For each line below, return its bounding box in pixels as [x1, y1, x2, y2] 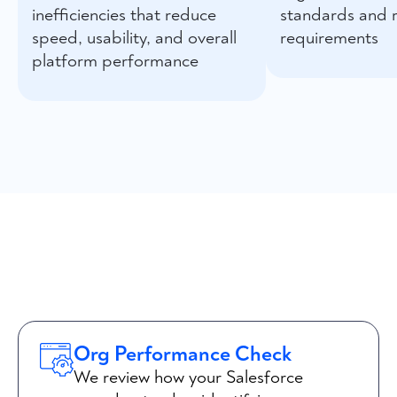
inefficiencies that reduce [32, 4, 216, 26]
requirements [280, 27, 378, 49]
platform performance [32, 50, 198, 72]
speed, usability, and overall [32, 27, 237, 49]
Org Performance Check [74, 341, 292, 367]
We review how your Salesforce [74, 366, 303, 388]
